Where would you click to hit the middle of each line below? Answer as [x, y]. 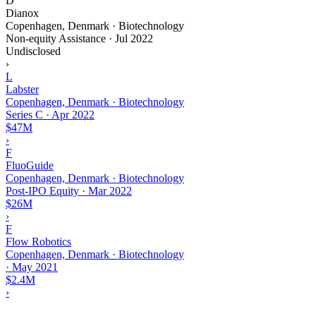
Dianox [22, 13]
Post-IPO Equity [42, 190]
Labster [22, 89]
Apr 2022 [73, 114]
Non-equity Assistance [56, 38]
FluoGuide [30, 165]
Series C [24, 114]
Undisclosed [33, 51]
